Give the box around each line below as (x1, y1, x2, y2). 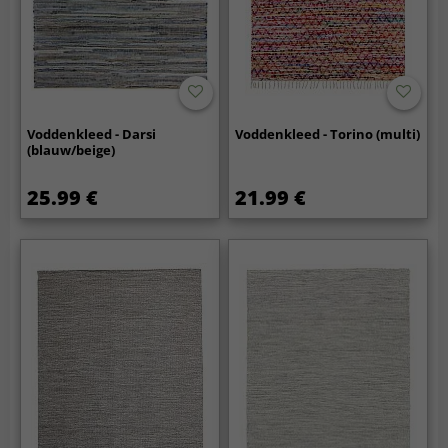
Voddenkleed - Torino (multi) (235, 124, 421, 143)
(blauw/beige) (27, 140, 116, 159)
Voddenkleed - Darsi (27, 124, 157, 143)
